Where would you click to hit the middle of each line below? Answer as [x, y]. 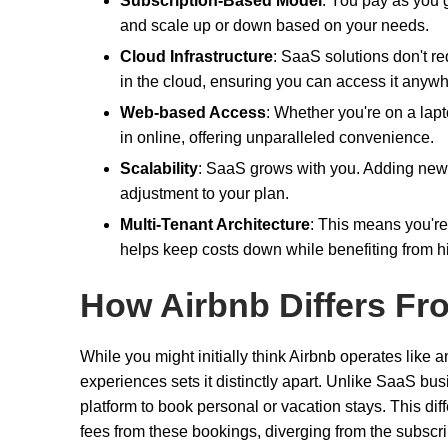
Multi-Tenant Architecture [215, 224]
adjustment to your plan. [204, 193]
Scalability [159, 168]
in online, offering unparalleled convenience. [277, 137]
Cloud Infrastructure [196, 56]
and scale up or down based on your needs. [274, 25]
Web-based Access [193, 112]
